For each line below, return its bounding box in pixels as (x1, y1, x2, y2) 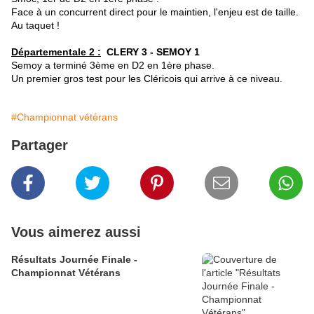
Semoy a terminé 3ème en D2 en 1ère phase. (11, 60, 214, 71)
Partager (11, 137, 68, 153)
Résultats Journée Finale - (11, 254, 137, 265)
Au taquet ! (11, 20, 60, 31)
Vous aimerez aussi (11, 224, 141, 240)
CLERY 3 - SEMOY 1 (101, 46, 200, 57)
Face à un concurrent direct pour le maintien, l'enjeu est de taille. (11, 6, 299, 18)
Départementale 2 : (11, 46, 101, 57)
